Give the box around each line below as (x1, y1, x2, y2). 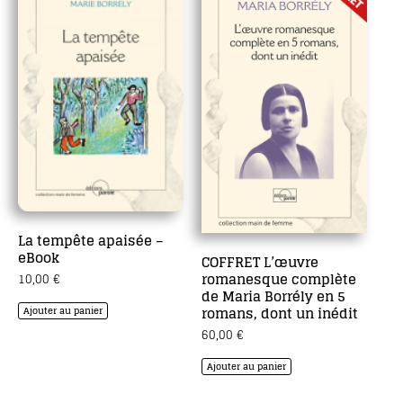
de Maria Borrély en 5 (201, 283, 345, 309)
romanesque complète (201, 266, 356, 291)
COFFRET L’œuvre (201, 249, 318, 274)
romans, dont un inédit (201, 300, 358, 326)
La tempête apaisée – (18, 228, 164, 253)
